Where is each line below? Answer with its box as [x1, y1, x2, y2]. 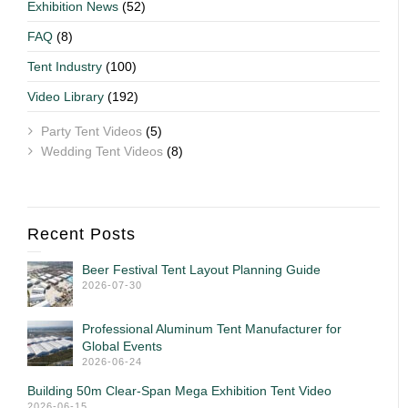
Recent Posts [27, 224, 136, 243]
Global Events [82, 338, 162, 353]
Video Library [27, 88, 104, 104]
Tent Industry [27, 58, 102, 74]
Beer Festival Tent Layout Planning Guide [82, 261, 321, 277]
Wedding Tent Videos [41, 143, 163, 158]
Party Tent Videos [41, 123, 142, 138]
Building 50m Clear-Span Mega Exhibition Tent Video [27, 382, 331, 398]
